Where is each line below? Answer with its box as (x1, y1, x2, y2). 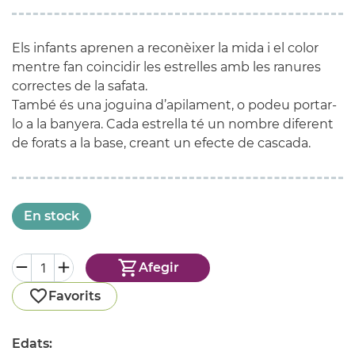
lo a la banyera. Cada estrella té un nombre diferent (12, 116, 334, 132)
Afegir (138, 260, 179, 276)
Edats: (12, 335, 52, 351)
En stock (24, 208, 79, 223)
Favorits (48, 288, 101, 303)
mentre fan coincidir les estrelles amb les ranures (12, 59, 321, 74)
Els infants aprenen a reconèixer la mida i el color (12, 40, 319, 55)
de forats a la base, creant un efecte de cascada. (12, 135, 311, 151)
